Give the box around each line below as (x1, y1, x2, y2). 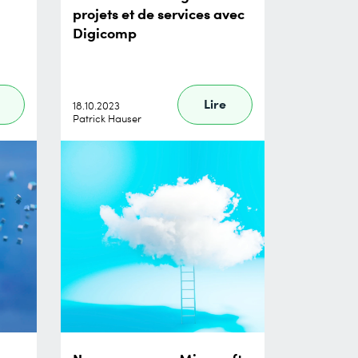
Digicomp (73, 22, 137, 42)
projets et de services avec (73, 2, 245, 23)
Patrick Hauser (73, 111, 141, 125)
